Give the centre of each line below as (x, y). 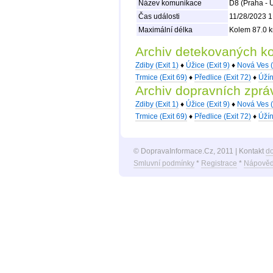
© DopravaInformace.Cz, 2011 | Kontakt (199, 151)
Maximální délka (164, 30)
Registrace (219, 163)
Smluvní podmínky (164, 163)
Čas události (158, 17)
